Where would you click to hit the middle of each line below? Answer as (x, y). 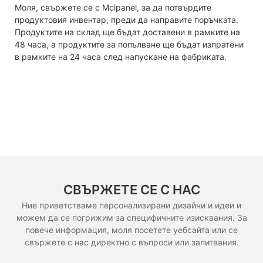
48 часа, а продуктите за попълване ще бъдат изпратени (129, 44)
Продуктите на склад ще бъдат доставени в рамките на (127, 32)
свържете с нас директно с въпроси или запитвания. (131, 242)
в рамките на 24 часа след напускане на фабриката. (121, 56)
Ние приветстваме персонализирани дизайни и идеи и (131, 205)
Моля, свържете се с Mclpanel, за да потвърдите (113, 7)
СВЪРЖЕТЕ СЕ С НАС (131, 189)
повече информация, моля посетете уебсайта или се (131, 230)
